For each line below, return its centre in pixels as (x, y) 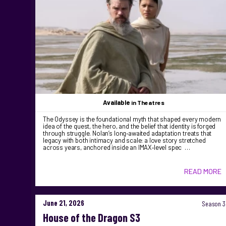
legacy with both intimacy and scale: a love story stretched (124, 140)
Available (117, 103)
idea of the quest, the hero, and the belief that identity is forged (129, 126)
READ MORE (203, 172)
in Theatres (148, 103)
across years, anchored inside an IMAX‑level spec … (117, 148)
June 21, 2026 (64, 203)
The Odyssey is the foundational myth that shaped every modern (132, 119)
